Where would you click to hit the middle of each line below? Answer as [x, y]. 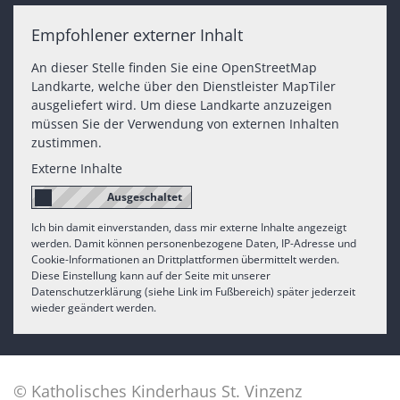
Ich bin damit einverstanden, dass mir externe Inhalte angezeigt [189, 228]
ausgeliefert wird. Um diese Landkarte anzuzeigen [182, 105]
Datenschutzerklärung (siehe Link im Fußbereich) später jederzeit [193, 292]
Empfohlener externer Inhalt [137, 35]
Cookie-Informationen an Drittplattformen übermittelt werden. [185, 260]
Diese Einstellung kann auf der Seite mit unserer [151, 276]
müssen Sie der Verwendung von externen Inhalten [185, 124]
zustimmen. [67, 143]
